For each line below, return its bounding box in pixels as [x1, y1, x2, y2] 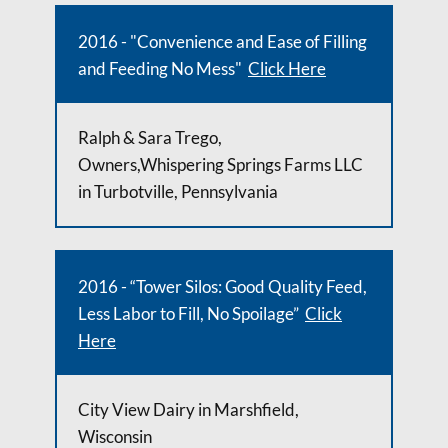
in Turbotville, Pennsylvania [78, 181, 278, 202]
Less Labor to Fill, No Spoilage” [78, 303, 305, 324]
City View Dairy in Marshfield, [78, 399, 299, 420]
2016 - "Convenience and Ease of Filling [78, 31, 367, 52]
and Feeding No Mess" [78, 58, 248, 79]
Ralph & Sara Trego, [78, 127, 222, 148]
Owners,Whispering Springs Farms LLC [78, 154, 363, 175]
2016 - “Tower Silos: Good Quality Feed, [78, 276, 367, 297]
